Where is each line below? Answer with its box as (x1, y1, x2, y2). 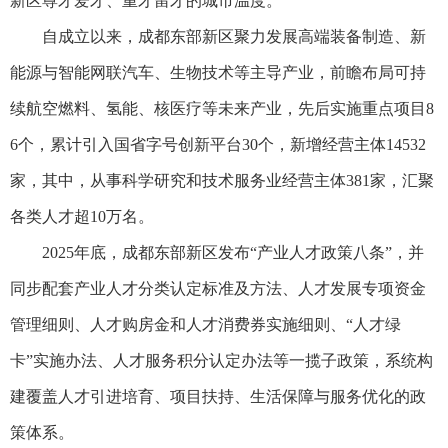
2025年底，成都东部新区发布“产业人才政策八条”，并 (10, 243, 424, 261)
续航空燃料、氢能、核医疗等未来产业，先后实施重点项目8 (10, 99, 434, 117)
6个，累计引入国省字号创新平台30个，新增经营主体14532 (10, 135, 426, 153)
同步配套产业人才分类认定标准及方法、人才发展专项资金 (10, 279, 426, 297)
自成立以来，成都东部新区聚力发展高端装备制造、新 (10, 27, 426, 45)
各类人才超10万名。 (10, 207, 154, 225)
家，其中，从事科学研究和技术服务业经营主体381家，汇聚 (10, 171, 434, 189)
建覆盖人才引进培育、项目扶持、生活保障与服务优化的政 (10, 387, 426, 405)
